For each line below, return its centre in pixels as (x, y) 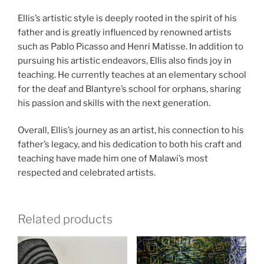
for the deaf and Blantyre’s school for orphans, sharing (129, 89)
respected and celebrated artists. (87, 173)
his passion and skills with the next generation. (114, 103)
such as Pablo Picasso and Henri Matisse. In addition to (131, 46)
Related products (65, 219)
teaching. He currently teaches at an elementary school (132, 75)
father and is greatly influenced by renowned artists (125, 32)
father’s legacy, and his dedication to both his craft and (130, 145)
